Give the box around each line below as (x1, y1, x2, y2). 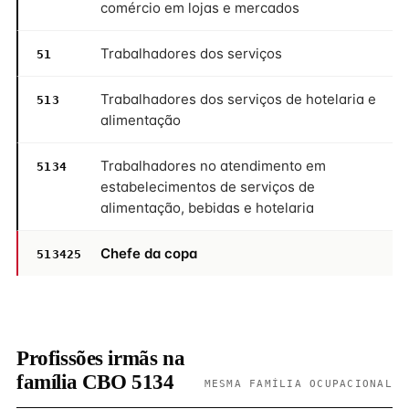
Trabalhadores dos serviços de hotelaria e (100, 90, 376, 108)
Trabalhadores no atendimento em (100, 157, 326, 174)
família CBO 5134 (16, 371, 174, 393)
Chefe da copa (100, 245, 197, 262)
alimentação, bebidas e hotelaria (100, 199, 314, 216)
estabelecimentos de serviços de (100, 178, 315, 195)
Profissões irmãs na (16, 347, 185, 370)
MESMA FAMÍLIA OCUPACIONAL (204, 378, 393, 389)
